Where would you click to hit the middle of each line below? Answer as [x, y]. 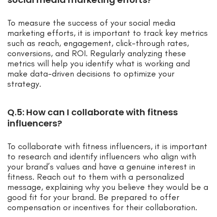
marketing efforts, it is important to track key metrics [108, 33]
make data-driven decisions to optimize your [91, 74]
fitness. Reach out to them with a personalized [96, 177]
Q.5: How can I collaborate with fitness [93, 112]
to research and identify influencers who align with [102, 157]
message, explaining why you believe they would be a [108, 187]
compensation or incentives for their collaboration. [102, 208]
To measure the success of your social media [91, 23]
